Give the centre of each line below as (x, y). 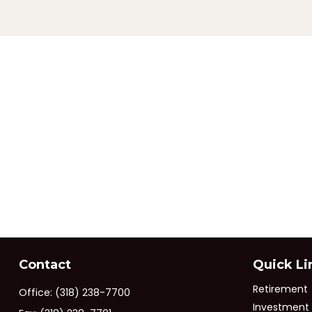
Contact (45, 265)
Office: (37, 293)
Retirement (280, 289)
